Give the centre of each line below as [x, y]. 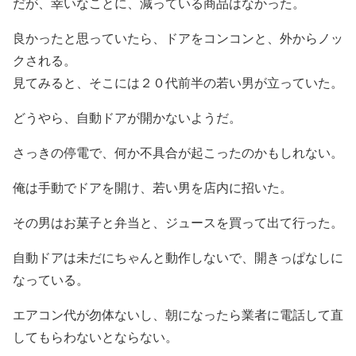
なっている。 [51, 279]
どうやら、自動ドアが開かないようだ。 [127, 117]
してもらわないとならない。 [95, 336]
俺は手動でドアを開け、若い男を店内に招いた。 [153, 187]
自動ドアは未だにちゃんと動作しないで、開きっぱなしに [178, 257]
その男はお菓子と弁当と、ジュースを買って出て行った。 [178, 222]
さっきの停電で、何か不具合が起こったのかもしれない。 [178, 152]
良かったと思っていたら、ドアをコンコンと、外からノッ [178, 37]
